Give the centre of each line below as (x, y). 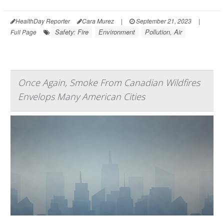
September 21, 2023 (163, 20)
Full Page (23, 31)
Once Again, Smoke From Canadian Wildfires (109, 82)
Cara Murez (98, 20)
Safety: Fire (72, 31)
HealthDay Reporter (43, 20)
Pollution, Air (163, 31)
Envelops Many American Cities (81, 96)
